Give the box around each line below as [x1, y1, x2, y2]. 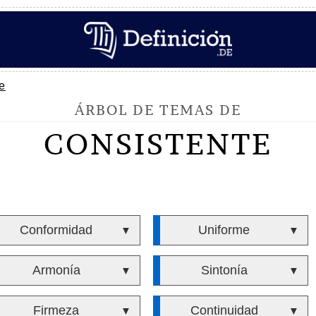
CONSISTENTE [44, 126, 272, 162]
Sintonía [200, 263, 248, 277]
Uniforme [198, 223, 250, 237]
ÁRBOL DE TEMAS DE [75, 101, 241, 119]
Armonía [32, 263, 80, 277]
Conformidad [20, 223, 93, 237]
